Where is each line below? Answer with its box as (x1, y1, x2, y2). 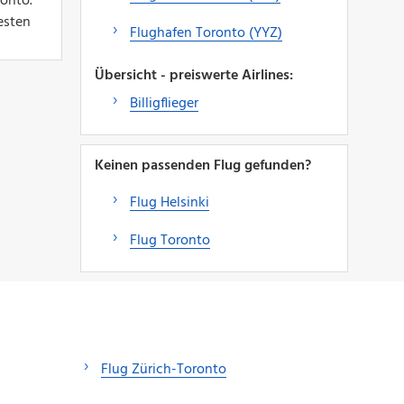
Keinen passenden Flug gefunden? (94, 153, 311, 178)
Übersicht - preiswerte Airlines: (94, 63, 293, 87)
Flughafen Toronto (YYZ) (129, 21, 282, 45)
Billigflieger (129, 91, 198, 115)
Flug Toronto (129, 228, 210, 252)
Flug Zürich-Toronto (101, 357, 226, 381)
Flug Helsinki (129, 190, 209, 215)
